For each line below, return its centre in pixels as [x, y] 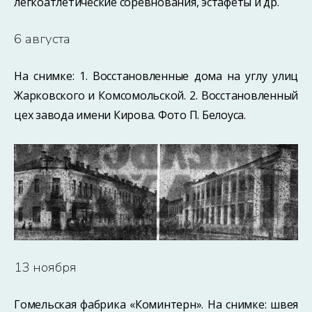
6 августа [42, 39]
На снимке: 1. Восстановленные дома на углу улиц [156, 76]
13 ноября [46, 268]
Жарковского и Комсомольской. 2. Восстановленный [156, 95]
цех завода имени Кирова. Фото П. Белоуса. [130, 115]
